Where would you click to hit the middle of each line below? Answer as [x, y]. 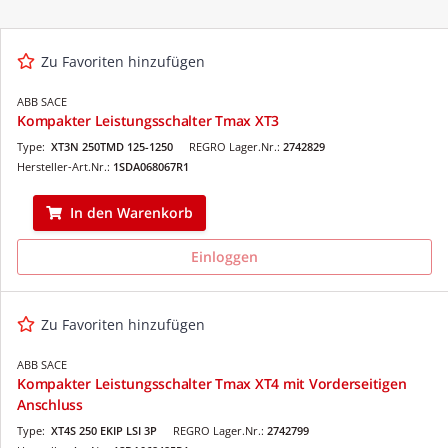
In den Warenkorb [131, 212]
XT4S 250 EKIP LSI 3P [104, 430]
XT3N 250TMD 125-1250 [112, 146]
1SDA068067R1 [151, 166]
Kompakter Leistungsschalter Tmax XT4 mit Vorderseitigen [212, 383]
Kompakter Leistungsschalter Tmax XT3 [148, 120]
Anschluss [50, 404]
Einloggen [224, 256]
